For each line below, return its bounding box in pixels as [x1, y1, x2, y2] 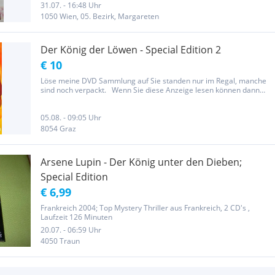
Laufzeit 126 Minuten [41, 212, 112, 222]
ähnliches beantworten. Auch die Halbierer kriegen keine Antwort [41, 103, 263, 114]
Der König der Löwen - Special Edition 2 [41, 43, 221, 56]
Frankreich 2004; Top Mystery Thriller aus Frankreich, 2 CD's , [41, 203, 250, 213]
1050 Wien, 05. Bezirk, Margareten [41, 11, 159, 21]
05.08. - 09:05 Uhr [41, 112, 101, 123]
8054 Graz [41, 123, 76, 134]
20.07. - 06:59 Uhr [41, 225, 101, 235]
